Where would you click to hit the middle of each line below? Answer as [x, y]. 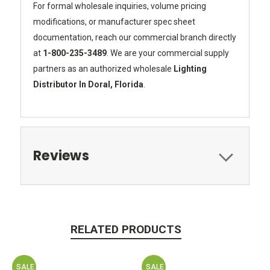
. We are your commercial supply [168, 53]
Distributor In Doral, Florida [88, 84]
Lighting [190, 68]
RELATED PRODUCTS [126, 229]
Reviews [61, 155]
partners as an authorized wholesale [103, 68]
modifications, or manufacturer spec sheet [114, 21]
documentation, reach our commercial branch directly [135, 37]
